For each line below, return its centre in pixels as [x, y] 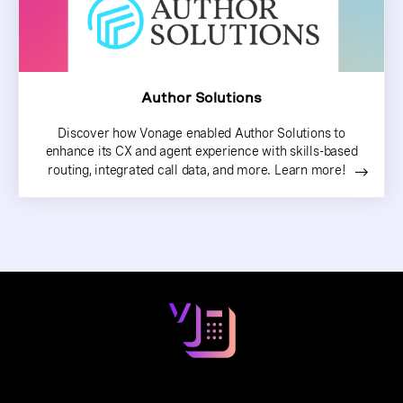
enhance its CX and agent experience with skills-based [201, 152]
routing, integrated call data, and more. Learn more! [197, 170]
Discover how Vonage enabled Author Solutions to [201, 134]
